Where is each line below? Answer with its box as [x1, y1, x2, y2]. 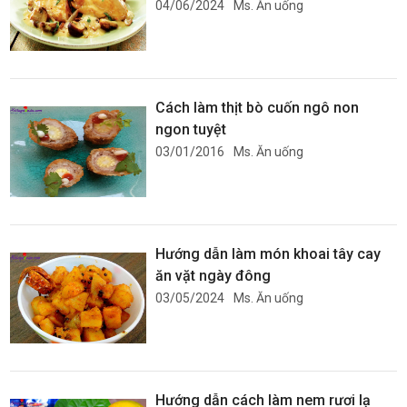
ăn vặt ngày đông [155, 267, 272, 284]
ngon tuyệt [155, 121, 227, 138]
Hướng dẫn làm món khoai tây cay [155, 245, 382, 263]
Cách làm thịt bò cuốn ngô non [155, 99, 360, 116]
